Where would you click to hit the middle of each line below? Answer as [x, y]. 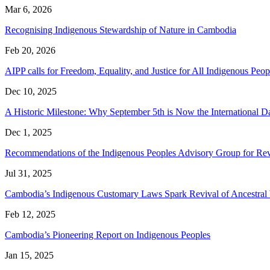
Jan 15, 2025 [29, 255]
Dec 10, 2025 [31, 91]
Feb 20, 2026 [30, 50]
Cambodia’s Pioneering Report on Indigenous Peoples [108, 234]
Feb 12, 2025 [30, 214]
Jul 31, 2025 [28, 173]
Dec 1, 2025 [28, 132]
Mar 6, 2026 [28, 9]
